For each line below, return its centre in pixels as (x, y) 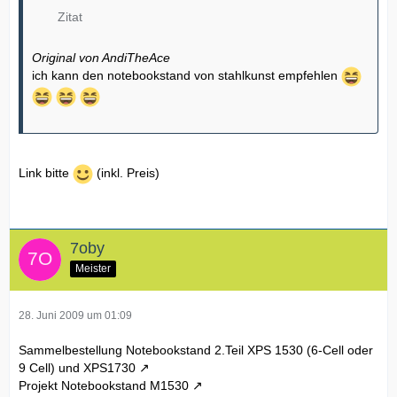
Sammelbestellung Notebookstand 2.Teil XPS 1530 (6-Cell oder (196, 350)
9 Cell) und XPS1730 (77, 368)
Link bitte (46, 173)
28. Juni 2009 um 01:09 (75, 316)
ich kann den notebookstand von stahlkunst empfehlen (187, 76)
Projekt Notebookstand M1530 (104, 386)
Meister (93, 269)
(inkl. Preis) (126, 173)
